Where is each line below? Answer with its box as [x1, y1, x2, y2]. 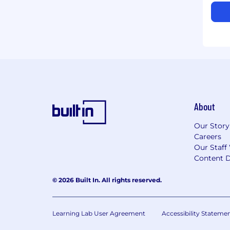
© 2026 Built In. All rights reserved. [52, 176, 162, 184]
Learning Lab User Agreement [52, 209, 145, 217]
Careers [194, 131, 221, 141]
